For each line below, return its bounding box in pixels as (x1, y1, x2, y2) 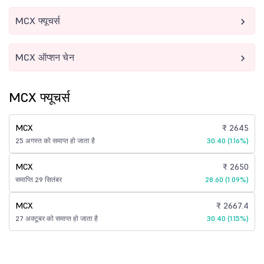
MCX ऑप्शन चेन (15, 51, 74, 63)
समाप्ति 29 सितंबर (15, 175, 62, 184)
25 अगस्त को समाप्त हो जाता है (15, 136, 95, 145)
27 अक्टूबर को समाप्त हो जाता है (15, 214, 98, 223)
